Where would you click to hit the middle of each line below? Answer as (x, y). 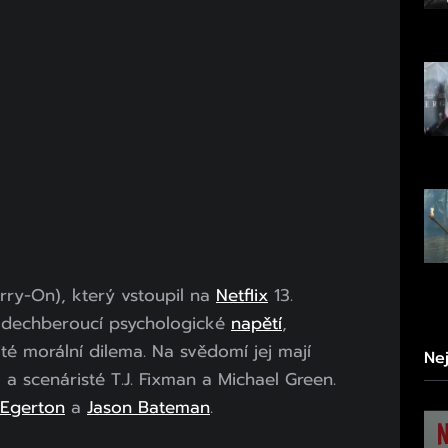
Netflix (242, 294)
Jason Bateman (148, 406)
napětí (256, 322)
